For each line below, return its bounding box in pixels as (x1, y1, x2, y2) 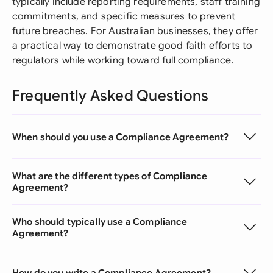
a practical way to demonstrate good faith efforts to (12, 40, 253, 52)
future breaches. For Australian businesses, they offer (12, 25, 258, 37)
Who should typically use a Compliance (12, 216, 188, 227)
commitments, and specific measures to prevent (12, 10, 236, 23)
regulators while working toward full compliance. (12, 54, 234, 66)
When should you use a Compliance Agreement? (12, 130, 229, 143)
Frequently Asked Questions (12, 87, 209, 105)
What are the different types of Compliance (12, 170, 208, 182)
